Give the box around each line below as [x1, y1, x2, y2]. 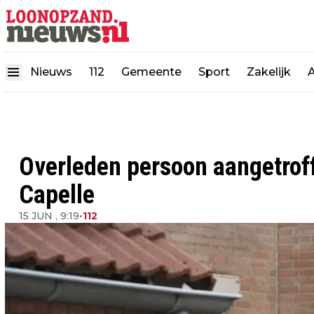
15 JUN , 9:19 [19, 210, 79, 222]
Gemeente [121, 64, 182, 78]
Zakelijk [247, 64, 291, 78]
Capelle [19, 180, 95, 210]
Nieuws [30, 64, 72, 78]
